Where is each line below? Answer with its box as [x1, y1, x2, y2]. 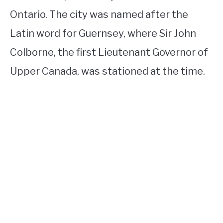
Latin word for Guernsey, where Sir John [10, 27, 196, 39]
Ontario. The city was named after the [10, 8, 188, 20]
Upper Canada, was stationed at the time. [10, 65, 205, 77]
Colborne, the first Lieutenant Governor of [10, 46, 208, 58]
